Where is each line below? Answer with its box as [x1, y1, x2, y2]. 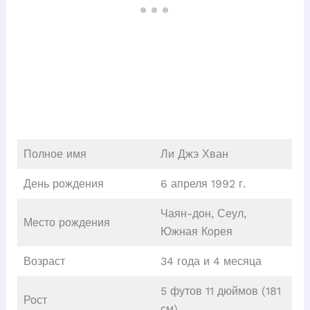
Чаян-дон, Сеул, [160, 206, 246, 220]
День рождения [23, 176, 104, 190]
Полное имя [23, 147, 86, 161]
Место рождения [23, 215, 110, 229]
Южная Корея [160, 224, 232, 238]
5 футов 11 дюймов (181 [160, 284, 281, 298]
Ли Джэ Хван [160, 147, 228, 161]
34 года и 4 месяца [160, 254, 262, 268]
